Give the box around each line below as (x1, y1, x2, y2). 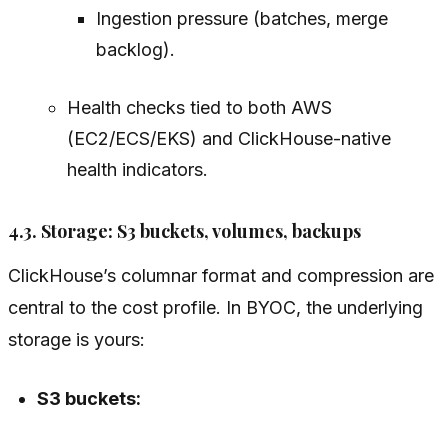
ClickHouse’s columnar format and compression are (8, 265, 434, 287)
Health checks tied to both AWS (66, 97, 332, 119)
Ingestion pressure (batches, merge (95, 8, 388, 30)
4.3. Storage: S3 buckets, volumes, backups (8, 219, 361, 244)
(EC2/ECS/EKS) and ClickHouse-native (66, 128, 391, 150)
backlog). (95, 39, 175, 61)
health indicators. (66, 159, 208, 181)
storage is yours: (8, 329, 145, 351)
